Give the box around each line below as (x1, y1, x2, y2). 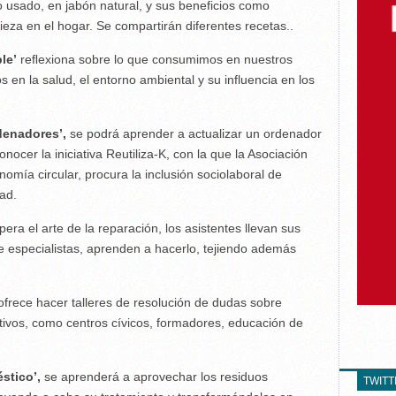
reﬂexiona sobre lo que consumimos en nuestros (17, 52, 293, 66)
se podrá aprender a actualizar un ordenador (66, 126, 322, 141)
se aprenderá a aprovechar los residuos (41, 369, 268, 384)
